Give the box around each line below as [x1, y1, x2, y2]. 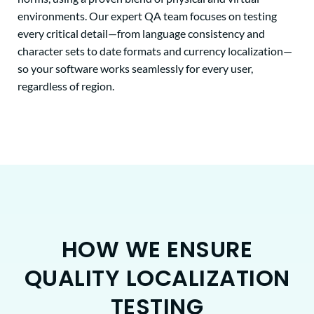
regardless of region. [18, 78, 114, 93]
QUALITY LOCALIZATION [24, 261, 290, 294]
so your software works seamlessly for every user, [18, 61, 253, 75]
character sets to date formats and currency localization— [18, 43, 292, 57]
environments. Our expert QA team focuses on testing [18, 8, 277, 22]
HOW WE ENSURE [61, 233, 253, 265]
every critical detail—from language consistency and [18, 26, 265, 40]
